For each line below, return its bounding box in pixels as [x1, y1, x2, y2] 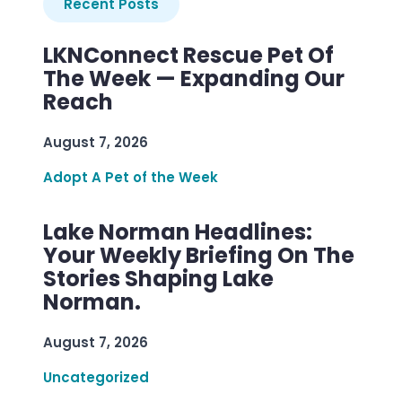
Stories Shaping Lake [43, 263, 274, 293]
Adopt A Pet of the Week [43, 167, 218, 187]
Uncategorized [43, 367, 149, 387]
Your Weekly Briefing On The [43, 240, 354, 270]
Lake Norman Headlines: [43, 216, 312, 247]
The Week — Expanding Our [43, 63, 345, 93]
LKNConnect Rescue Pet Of [43, 39, 334, 70]
